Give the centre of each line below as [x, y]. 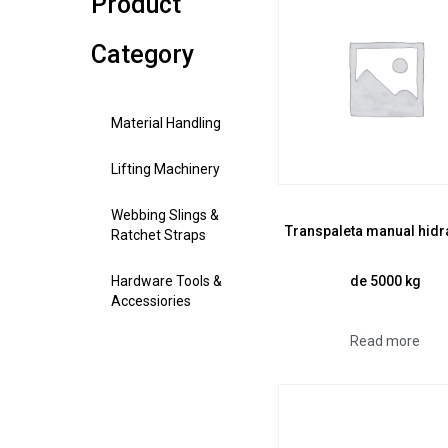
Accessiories [150, 300]
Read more [385, 340]
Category [142, 54]
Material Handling [165, 122]
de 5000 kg [385, 280]
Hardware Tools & [166, 280]
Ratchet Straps [158, 234]
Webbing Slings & [164, 214]
